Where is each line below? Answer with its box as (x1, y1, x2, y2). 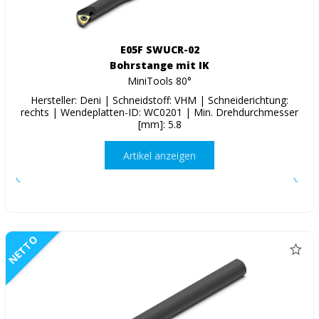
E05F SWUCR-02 (120, 43, 199, 57)
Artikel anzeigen (123, 148, 196, 162)
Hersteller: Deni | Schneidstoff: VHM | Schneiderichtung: (31, 93, 288, 108)
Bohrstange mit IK (110, 58, 209, 73)
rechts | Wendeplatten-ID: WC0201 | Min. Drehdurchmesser (21, 105, 298, 120)
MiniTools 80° (127, 74, 192, 88)
